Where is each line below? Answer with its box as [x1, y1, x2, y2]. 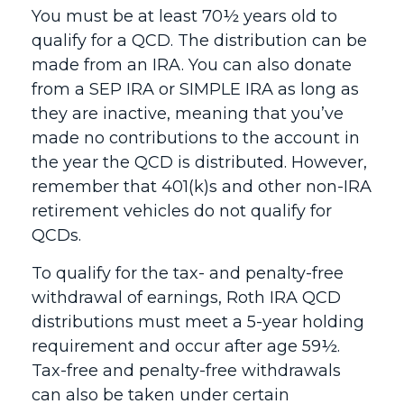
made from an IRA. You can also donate [32, 55, 352, 75]
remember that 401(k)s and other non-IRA [32, 177, 372, 197]
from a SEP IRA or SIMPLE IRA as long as [32, 79, 359, 99]
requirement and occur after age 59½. [32, 336, 340, 356]
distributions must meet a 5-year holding [32, 312, 364, 332]
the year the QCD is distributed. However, [32, 152, 367, 172]
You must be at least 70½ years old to [32, 6, 337, 26]
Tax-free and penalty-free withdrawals [32, 361, 341, 381]
